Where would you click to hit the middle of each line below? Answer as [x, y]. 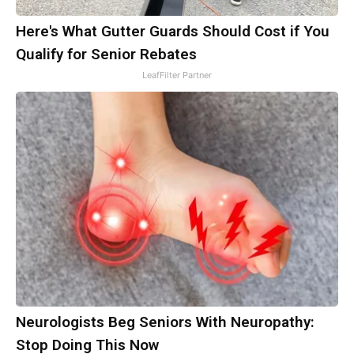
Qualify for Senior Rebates [106, 54]
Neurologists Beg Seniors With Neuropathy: [165, 322]
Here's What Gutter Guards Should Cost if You [173, 31]
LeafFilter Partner [177, 75]
